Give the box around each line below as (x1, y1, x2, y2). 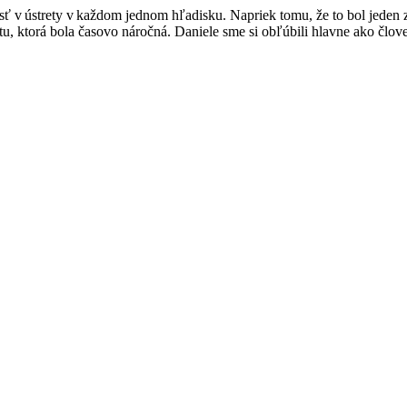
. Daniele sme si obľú (167, 23, 290, 39)
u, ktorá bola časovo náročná (3, 23, 167, 39)
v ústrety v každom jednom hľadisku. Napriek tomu (11, 6, 309, 23)
